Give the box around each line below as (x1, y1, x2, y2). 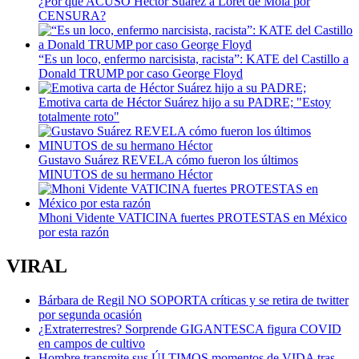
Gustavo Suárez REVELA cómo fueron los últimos (38, 152, 298, 167)
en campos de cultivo (38, 336, 145, 350)
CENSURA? (38, 8, 106, 22)
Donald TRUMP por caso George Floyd (38, 66, 243, 80)
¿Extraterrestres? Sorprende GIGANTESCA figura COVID (38, 321, 341, 336)
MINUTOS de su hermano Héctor (38, 167, 212, 181)
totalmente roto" (38, 109, 119, 123)
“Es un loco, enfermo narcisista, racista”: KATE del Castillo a (38, 51, 349, 66)
